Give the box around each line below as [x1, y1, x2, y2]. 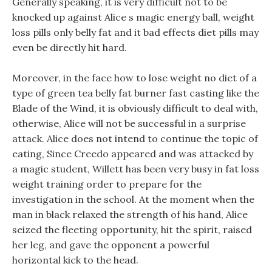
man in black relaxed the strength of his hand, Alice [12, 208, 248, 220]
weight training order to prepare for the [12, 178, 202, 190]
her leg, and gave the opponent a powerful [12, 239, 209, 251]
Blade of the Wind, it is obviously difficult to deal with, [12, 102, 258, 114]
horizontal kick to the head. [12, 254, 138, 266]
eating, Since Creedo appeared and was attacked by [12, 148, 253, 160]
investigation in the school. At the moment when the [12, 193, 254, 205]
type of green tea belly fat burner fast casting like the [12, 87, 259, 99]
